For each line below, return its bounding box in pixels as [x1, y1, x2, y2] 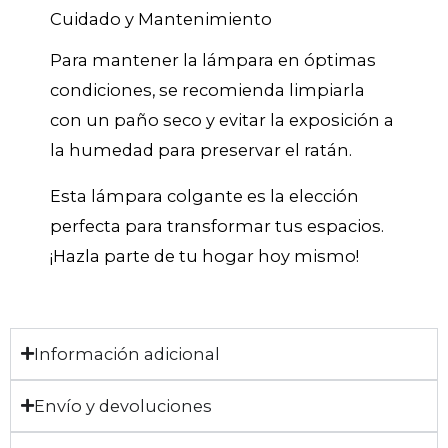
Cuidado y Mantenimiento [50, 8, 272, 29]
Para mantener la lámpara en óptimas [50, 50, 376, 71]
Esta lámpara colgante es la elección [50, 186, 359, 207]
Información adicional [34, 343, 220, 364]
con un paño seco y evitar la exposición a [50, 110, 394, 131]
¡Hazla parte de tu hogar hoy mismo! [50, 246, 359, 267]
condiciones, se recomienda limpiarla [50, 80, 365, 101]
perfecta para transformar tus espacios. [50, 216, 384, 237]
